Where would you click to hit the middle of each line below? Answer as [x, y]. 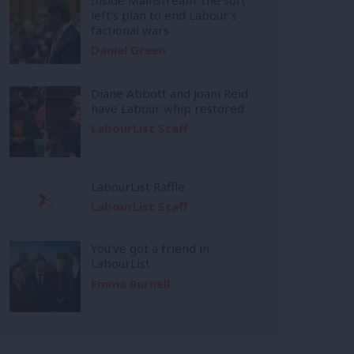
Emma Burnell [130, 284]
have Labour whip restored [168, 108]
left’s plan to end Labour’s [164, 15]
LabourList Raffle [138, 186]
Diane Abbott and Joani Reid [169, 93]
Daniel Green [128, 50]
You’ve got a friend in [150, 249]
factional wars [130, 30]
